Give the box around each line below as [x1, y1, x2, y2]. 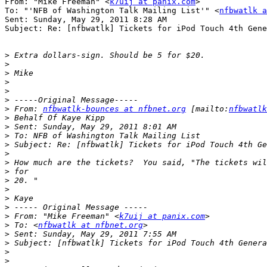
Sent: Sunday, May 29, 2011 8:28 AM [5, 15, 167, 24]
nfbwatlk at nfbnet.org [38, 221, 143, 230]
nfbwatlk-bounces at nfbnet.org [43, 104, 186, 114]
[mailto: [186, 104, 229, 114]
